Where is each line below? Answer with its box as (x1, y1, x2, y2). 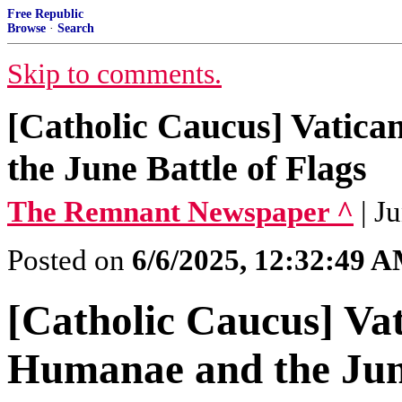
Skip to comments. (7, 58, 222, 90)
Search (57, 22, 94, 35)
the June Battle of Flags (7, 148, 367, 188)
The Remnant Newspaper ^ (7, 196, 354, 228)
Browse (7, 22, 46, 35)
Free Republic (7, 7, 83, 21)
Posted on (7, 244, 132, 276)
